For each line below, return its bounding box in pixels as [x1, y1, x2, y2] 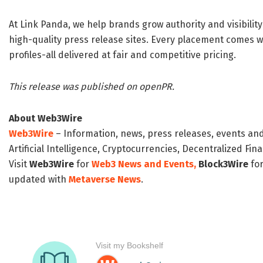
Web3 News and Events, [92, 159, 196, 170]
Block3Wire [198, 159, 248, 170]
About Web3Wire [9, 113, 82, 124]
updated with [9, 174, 69, 186]
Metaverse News [69, 174, 141, 186]
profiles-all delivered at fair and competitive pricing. [9, 49, 236, 61]
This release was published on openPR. [9, 81, 174, 93]
